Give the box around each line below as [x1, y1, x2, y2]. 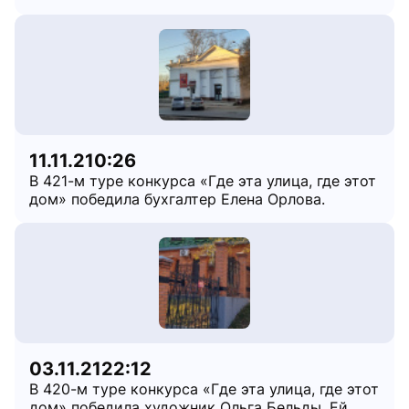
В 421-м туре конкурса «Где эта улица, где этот [29, 172, 376, 190]
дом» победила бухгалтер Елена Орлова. [29, 190, 325, 208]
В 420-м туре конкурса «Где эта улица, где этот [29, 380, 379, 398]
